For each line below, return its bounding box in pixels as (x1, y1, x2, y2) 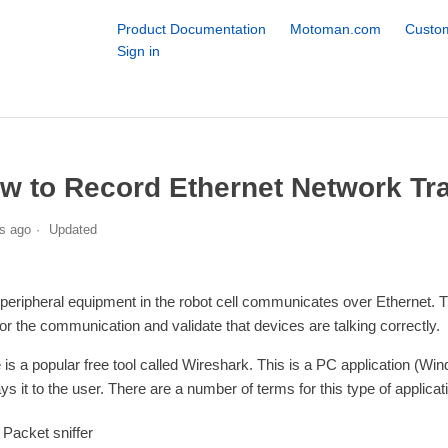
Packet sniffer (2, 423, 93, 441)
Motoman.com (289, 21, 381, 37)
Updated (48, 221, 97, 237)
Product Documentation (116, 21, 266, 37)
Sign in (116, 43, 160, 59)
